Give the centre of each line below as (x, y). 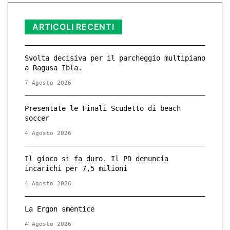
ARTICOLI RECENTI (73, 27)
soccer (37, 118)
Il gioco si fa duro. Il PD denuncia (97, 159)
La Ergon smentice (60, 209)
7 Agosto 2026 (48, 83)
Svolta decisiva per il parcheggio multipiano (115, 58)
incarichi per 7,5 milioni (76, 169)
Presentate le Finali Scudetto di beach (103, 109)
